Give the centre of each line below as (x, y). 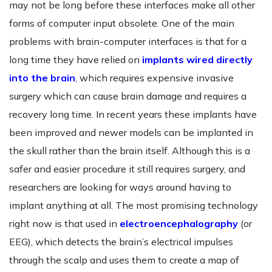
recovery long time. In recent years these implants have (133, 114)
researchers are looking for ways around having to (120, 187)
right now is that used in (64, 224)
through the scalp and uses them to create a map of (124, 260)
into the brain (42, 78)
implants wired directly (197, 60)
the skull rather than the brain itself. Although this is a (130, 151)
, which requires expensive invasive (155, 78)
